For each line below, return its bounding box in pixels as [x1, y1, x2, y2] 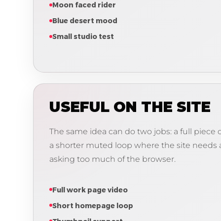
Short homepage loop [52, 201, 134, 210]
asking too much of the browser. [49, 154, 176, 164]
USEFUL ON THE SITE [49, 98, 211, 116]
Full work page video [52, 185, 128, 194]
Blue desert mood [52, 16, 118, 25]
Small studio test [52, 32, 114, 40]
